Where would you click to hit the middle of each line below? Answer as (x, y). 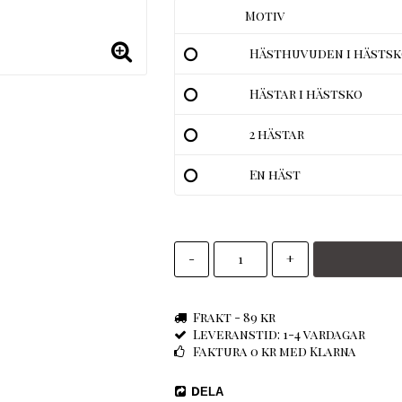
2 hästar (276, 134)
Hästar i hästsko (306, 93)
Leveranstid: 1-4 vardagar (279, 334)
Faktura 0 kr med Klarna (274, 351)
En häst (275, 174)
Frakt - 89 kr (234, 317)
